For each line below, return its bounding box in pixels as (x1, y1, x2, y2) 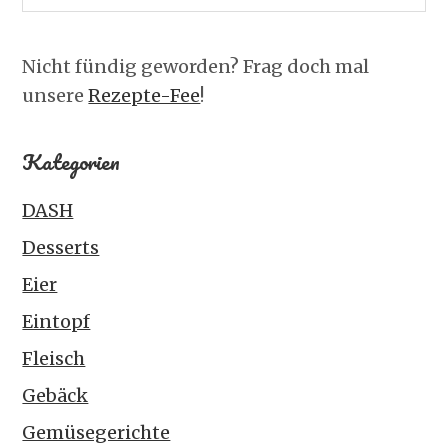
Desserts (22, 236, 100, 259)
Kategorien (22, 144, 121, 179)
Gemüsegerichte (22, 421, 171, 444)
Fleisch (22, 347, 86, 370)
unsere (22, 84, 89, 107)
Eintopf (22, 310, 91, 333)
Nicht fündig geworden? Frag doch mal (22, 55, 370, 78)
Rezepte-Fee (88, 84, 201, 107)
